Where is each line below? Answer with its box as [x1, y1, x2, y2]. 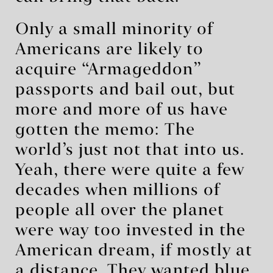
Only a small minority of [15, 21, 213, 38]
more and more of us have [15, 102, 228, 118]
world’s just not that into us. [15, 142, 244, 158]
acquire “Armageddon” [15, 62, 202, 78]
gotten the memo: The [15, 122, 195, 138]
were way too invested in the [15, 222, 246, 239]
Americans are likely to [15, 41, 204, 58]
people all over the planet [15, 202, 224, 219]
